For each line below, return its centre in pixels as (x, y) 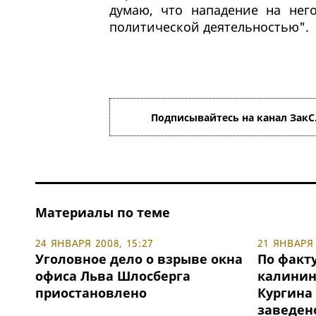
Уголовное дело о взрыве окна (139, 259)
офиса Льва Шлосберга (113, 276)
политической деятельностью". (209, 27)
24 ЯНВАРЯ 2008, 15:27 (95, 243)
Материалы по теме (102, 213)
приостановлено (91, 293)
